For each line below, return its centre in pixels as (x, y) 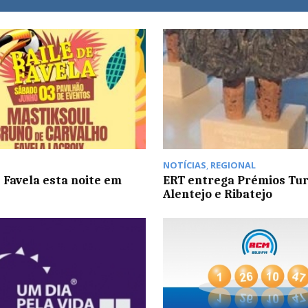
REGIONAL (233, 165)
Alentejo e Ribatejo (217, 194)
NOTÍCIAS (184, 165)
